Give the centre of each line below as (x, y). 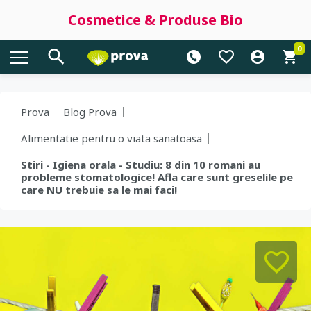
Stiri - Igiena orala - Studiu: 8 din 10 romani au (141, 165)
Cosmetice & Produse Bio (155, 20)
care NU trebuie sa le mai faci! (99, 190)
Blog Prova (90, 112)
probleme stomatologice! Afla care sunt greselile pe (157, 177)
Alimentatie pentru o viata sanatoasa (111, 138)
